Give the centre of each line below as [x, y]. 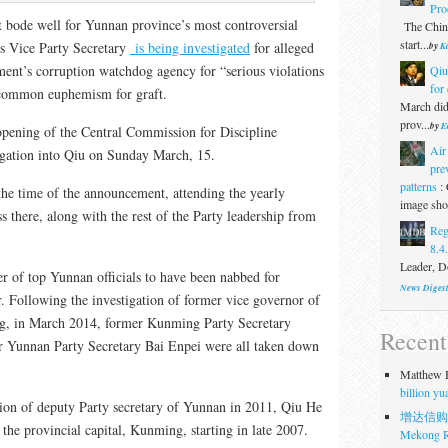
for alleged [282, 47]
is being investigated [190, 47]
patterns [418, 185]
